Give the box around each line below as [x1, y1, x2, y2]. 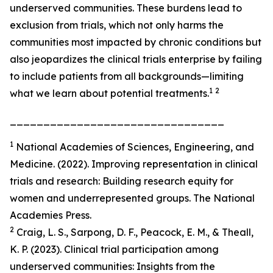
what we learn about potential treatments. [10, 87, 209, 99]
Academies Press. [10, 209, 91, 221]
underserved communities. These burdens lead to [10, 2, 242, 14]
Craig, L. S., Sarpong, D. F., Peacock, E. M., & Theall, [14, 226, 253, 238]
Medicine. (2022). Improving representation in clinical [10, 158, 258, 170]
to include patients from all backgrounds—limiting [10, 70, 244, 82]
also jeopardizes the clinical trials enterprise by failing [10, 53, 262, 65]
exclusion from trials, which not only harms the [10, 19, 224, 31]
